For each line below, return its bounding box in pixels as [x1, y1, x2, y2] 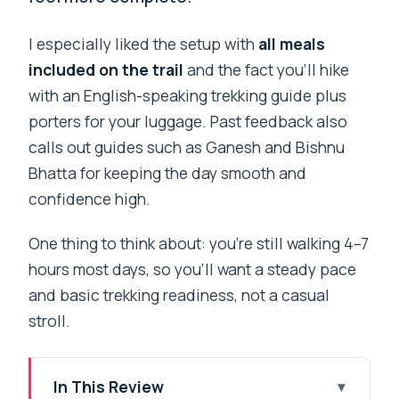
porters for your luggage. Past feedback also [28, 110, 348, 132]
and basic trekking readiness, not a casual [28, 283, 330, 305]
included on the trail [28, 58, 184, 80]
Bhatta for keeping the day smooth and [28, 161, 307, 183]
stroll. [28, 309, 71, 331]
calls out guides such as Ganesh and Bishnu [28, 135, 346, 158]
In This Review [53, 375, 164, 397]
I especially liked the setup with [28, 32, 259, 54]
